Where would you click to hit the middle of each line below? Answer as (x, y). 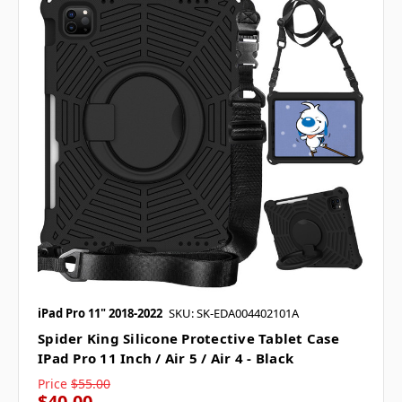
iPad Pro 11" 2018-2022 (100, 313)
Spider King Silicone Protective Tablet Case (188, 338)
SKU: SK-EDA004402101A (234, 313)
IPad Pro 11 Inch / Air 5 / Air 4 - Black (166, 358)
